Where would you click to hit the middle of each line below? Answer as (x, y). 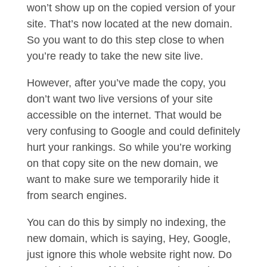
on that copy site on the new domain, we (122, 163)
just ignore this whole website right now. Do (129, 254)
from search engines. (78, 195)
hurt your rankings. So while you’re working (129, 147)
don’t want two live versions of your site (119, 99)
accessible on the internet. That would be (124, 115)
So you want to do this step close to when (125, 40)
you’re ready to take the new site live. (116, 56)
